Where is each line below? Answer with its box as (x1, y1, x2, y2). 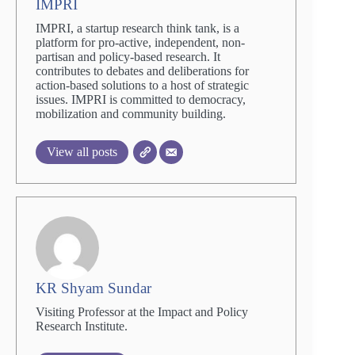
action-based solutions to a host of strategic (36, 78, 249, 92)
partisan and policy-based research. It (36, 49, 220, 63)
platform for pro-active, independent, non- (36, 35, 245, 49)
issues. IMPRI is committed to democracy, (36, 92, 246, 106)
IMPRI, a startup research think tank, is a (36, 21, 239, 35)
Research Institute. (36, 319, 128, 333)
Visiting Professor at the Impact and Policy (36, 304, 248, 319)
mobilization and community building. (36, 106, 226, 120)
